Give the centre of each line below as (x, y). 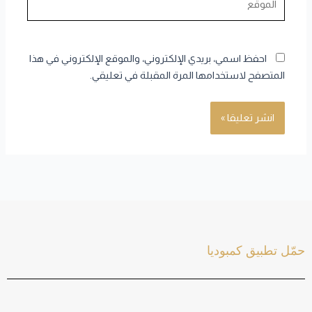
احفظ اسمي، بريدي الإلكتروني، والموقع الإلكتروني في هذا (148, 59)
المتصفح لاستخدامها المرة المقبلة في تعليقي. (187, 76)
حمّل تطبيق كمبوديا (256, 251)
